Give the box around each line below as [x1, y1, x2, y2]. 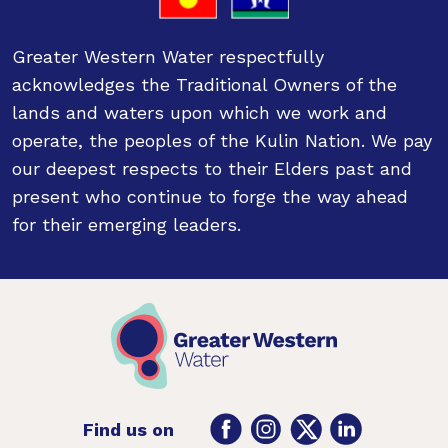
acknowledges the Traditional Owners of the [12, 74, 397, 95]
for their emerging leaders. [12, 214, 241, 235]
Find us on [82, 418, 174, 440]
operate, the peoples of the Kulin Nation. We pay [12, 130, 432, 151]
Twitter [320, 414, 378, 433]
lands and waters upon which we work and [12, 102, 387, 123]
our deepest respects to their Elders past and [12, 158, 412, 179]
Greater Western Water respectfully [12, 46, 324, 67]
